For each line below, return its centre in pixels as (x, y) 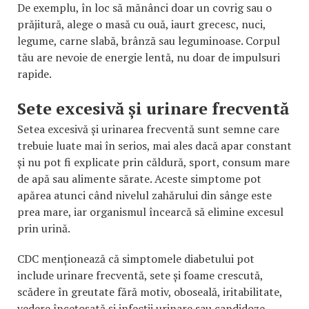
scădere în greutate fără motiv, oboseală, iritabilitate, (150, 292)
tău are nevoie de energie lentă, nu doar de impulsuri (149, 58)
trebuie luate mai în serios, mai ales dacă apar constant (154, 146)
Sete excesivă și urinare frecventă (153, 109)
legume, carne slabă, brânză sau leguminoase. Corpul (149, 41)
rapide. (34, 74)
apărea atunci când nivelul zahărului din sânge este (144, 196)
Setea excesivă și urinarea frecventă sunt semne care (148, 129)
